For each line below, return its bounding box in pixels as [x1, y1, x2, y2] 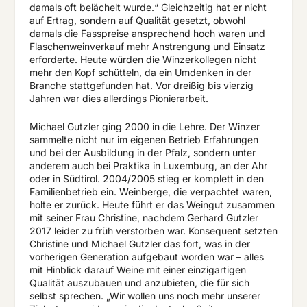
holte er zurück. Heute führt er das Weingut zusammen [29, 199, 275, 211]
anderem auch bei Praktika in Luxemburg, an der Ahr [29, 160, 267, 172]
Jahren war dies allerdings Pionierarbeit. [29, 93, 208, 105]
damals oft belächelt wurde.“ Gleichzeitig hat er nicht [29, 1, 267, 14]
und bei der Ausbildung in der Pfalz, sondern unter [29, 147, 256, 159]
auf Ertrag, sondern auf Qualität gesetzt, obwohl [29, 14, 245, 27]
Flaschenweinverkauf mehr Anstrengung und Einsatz [29, 40, 265, 53]
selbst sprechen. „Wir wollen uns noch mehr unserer [29, 290, 260, 302]
